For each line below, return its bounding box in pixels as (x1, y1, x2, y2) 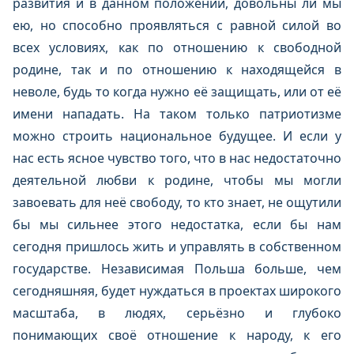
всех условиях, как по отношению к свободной (13, 39, 341, 56)
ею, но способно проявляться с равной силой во (13, 17, 341, 34)
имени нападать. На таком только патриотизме (13, 105, 341, 122)
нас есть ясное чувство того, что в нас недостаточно (13, 149, 341, 167)
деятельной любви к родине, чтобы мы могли (13, 171, 341, 189)
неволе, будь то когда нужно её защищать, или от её (13, 83, 341, 100)
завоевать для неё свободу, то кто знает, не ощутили (13, 194, 341, 211)
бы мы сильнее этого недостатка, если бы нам (13, 216, 341, 233)
